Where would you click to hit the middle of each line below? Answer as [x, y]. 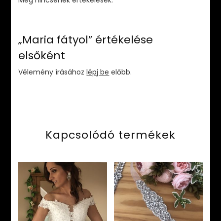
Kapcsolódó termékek [110, 135]
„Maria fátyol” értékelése [86, 39]
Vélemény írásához [53, 72]
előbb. [121, 72]
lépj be [98, 72]
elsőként [42, 55]
